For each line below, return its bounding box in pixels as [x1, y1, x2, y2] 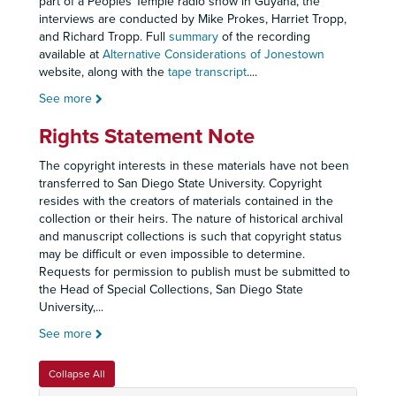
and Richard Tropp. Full [39, 29, 169, 44]
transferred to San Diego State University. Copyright [39, 176, 322, 191]
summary [169, 29, 218, 44]
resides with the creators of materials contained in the [39, 194, 333, 209]
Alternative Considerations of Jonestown [103, 47, 324, 62]
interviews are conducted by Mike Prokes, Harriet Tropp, [39, 11, 346, 27]
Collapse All [49, 368, 105, 380]
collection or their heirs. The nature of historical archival [39, 211, 343, 226]
